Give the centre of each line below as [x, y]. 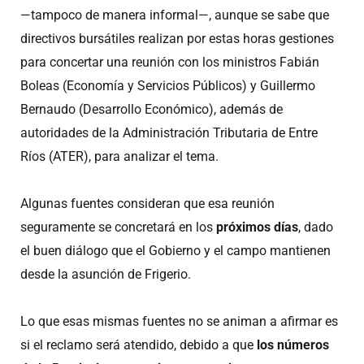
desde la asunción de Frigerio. [106, 275]
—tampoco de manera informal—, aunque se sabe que [175, 15]
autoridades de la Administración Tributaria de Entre [169, 132]
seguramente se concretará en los [118, 227]
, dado [316, 227]
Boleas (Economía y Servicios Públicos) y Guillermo [168, 85]
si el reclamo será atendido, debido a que [139, 345]
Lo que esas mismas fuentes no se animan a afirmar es [179, 322]
